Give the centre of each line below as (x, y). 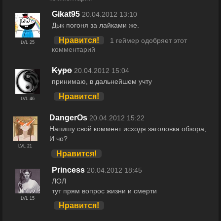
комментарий (73, 50)
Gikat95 (66, 14)
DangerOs (68, 118)
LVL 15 (27, 198)
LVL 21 (25, 146)
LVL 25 (27, 43)
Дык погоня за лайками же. (95, 25)
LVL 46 (27, 99)
